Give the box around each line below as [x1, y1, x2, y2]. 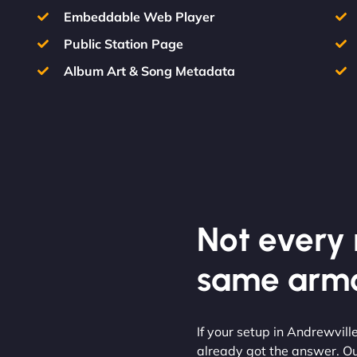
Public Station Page [63, 35, 183, 52]
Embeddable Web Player [63, 8, 214, 25]
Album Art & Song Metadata [63, 62, 235, 79]
